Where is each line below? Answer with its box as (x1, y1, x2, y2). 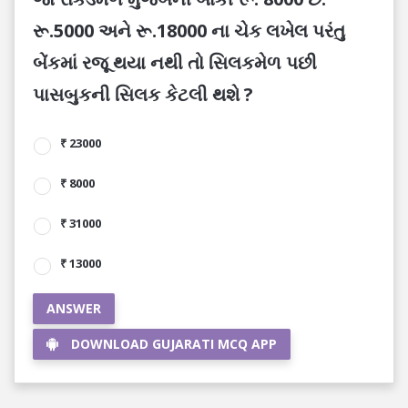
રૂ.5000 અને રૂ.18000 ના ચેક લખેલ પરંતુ (33, 18, 345, 43)
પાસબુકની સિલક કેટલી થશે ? (33, 82, 253, 107)
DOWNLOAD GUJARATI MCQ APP (71, 335, 277, 352)
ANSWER (46, 300, 101, 317)
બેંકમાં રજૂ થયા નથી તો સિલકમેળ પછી (33, 50, 317, 75)
